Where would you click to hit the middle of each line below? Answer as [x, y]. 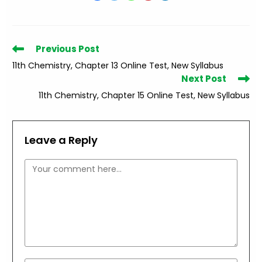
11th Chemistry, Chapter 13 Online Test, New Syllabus [118, 65]
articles [27, 70]
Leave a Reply [61, 140]
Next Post [204, 78]
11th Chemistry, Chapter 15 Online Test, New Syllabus [144, 95]
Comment [46, 166]
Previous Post [68, 49]
